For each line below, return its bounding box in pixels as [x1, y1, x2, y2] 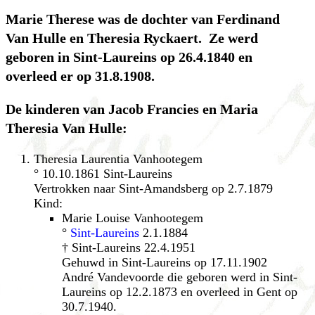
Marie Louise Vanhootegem [62, 210, 203, 225]
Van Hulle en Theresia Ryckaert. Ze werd [6, 30, 258, 46]
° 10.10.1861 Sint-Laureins [34, 166, 172, 181]
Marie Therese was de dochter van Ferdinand [6, 11, 280, 27]
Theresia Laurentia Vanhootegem [34, 151, 202, 166]
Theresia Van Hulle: [6, 120, 127, 136]
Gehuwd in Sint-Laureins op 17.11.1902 [62, 255, 267, 269]
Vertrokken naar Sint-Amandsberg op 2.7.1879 [34, 181, 273, 195]
